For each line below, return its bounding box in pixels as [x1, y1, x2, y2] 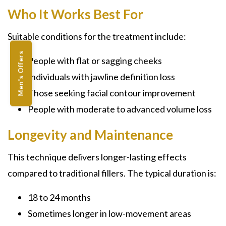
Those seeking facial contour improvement [28, 87, 196, 98]
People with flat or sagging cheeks [28, 55, 162, 66]
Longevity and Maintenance [8, 127, 173, 143]
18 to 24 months [28, 192, 91, 203]
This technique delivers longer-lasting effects [8, 151, 187, 162]
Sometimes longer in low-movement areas [28, 208, 191, 219]
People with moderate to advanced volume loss [28, 103, 212, 115]
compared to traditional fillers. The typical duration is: [8, 167, 216, 179]
